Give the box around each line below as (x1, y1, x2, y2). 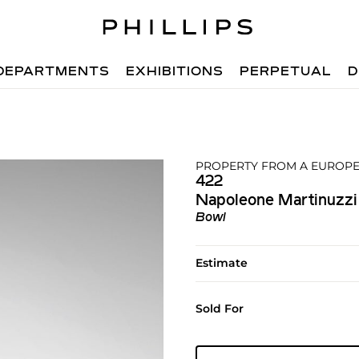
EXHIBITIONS (126, 66, 224, 79)
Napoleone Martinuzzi (195, 193, 357, 209)
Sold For (195, 301, 244, 316)
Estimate (195, 256, 248, 270)
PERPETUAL (240, 66, 333, 79)
